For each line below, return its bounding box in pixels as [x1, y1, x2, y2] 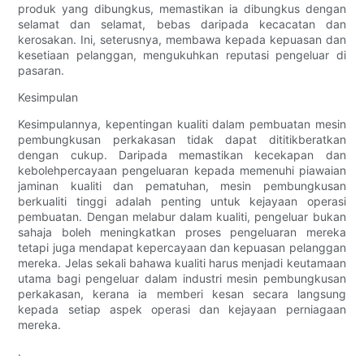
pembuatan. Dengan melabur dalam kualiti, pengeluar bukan [18, 210, 346, 224]
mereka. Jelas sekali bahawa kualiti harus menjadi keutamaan [18, 256, 346, 271]
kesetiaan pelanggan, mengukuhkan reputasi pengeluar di [18, 48, 346, 63]
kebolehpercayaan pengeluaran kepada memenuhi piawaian [18, 163, 346, 178]
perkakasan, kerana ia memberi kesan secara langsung [18, 287, 346, 301]
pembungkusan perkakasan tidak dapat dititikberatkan [18, 132, 346, 147]
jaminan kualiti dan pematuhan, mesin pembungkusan [18, 179, 346, 193]
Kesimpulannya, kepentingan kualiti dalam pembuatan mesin [18, 117, 346, 132]
